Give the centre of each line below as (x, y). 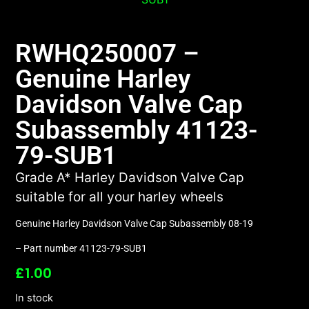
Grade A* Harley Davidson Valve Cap (130, 177)
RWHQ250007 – (108, 53)
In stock (34, 298)
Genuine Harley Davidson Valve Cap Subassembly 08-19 (134, 224)
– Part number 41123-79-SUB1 (81, 248)
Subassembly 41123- (137, 130)
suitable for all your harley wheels (120, 197)
